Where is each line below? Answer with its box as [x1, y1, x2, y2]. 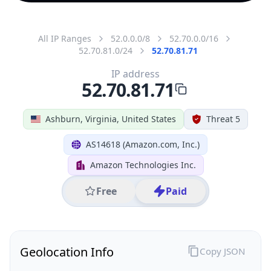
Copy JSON [199, 244, 245, 257]
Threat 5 [206, 113, 240, 125]
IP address [111, 67, 160, 80]
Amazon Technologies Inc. [90, 158, 196, 171]
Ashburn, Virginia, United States [45, 113, 176, 125]
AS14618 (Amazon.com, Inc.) [86, 138, 200, 150]
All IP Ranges [38, 32, 91, 44]
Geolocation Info [20, 243, 114, 260]
